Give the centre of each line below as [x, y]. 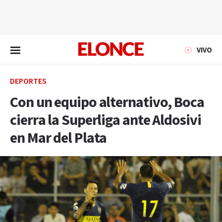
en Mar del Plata [58, 138]
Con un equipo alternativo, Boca [107, 103]
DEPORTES [28, 82]
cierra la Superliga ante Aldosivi [106, 120]
